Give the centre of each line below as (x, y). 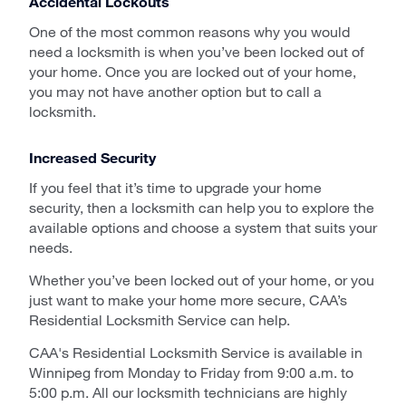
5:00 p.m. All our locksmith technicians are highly (188, 391)
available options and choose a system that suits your (203, 227)
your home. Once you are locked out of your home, (193, 71)
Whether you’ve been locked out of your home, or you (202, 279)
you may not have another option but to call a (175, 91)
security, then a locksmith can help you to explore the (202, 207)
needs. (51, 246)
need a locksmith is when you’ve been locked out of (197, 51)
